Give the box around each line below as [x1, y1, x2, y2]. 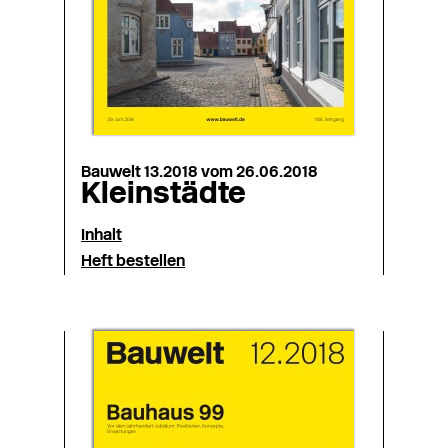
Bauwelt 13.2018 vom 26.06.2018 [81, 165, 318, 181]
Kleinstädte [81, 180, 246, 211]
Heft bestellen [81, 254, 185, 270]
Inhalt [81, 228, 122, 244]
